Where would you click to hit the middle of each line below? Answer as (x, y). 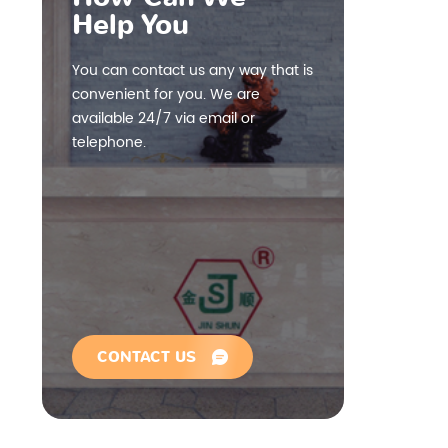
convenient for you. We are (166, 94)
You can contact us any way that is (192, 70)
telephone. (109, 142)
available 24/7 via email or (163, 118)
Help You (130, 25)
